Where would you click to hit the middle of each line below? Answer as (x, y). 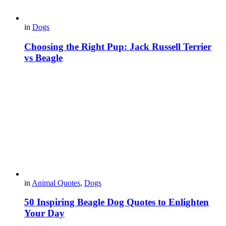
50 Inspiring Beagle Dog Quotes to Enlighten (117, 202)
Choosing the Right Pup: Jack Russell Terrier (118, 46)
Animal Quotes (56, 183)
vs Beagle (43, 58)
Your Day (44, 213)
